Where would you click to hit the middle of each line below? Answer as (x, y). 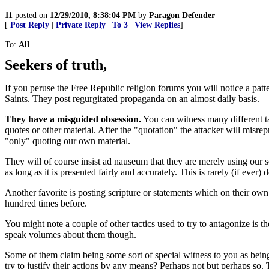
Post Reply (30, 25)
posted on (31, 15)
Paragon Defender (182, 15)
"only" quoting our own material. (70, 141)
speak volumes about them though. (71, 234)
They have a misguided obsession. (73, 119)
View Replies (157, 25)
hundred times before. (46, 203)
